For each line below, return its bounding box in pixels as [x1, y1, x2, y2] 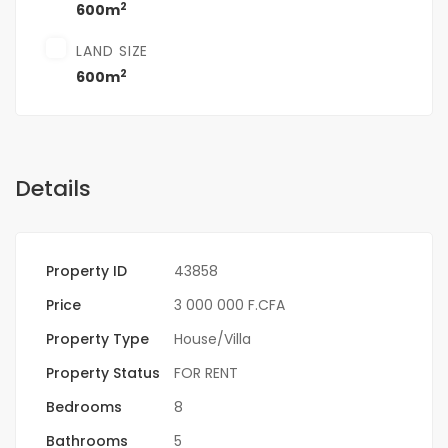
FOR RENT [174, 363, 238, 384]
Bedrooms [46, 397, 122, 418]
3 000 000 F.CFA [174, 295, 285, 316]
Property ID [46, 261, 127, 282]
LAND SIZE [76, 41, 149, 62]
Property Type [46, 329, 149, 350]
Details [15, 173, 91, 205]
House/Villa [174, 329, 251, 350]
